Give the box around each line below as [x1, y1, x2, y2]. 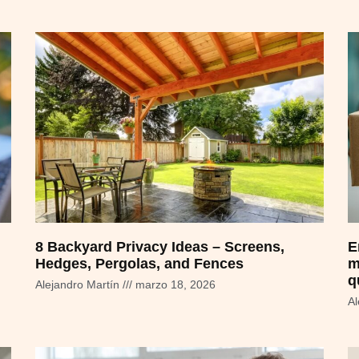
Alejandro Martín [35, 277, 123, 291]
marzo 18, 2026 [132, 277, 216, 291]
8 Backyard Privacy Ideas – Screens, [35, 238, 284, 255]
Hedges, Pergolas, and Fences [35, 255, 244, 272]
